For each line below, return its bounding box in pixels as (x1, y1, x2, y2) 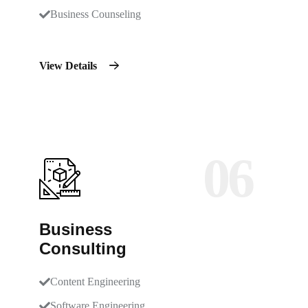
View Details (39, 60, 100, 71)
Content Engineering (50, 276, 140, 287)
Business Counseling (50, 8, 141, 20)
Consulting (39, 239, 126, 258)
